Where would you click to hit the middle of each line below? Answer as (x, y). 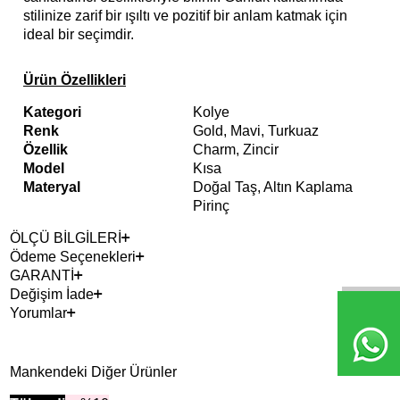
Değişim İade (52, 295)
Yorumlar (38, 313)
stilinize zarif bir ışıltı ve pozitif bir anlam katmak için (185, 16)
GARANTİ (42, 276)
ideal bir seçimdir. (79, 35)
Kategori (52, 112)
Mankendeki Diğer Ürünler (93, 372)
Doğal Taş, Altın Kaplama (273, 187)
